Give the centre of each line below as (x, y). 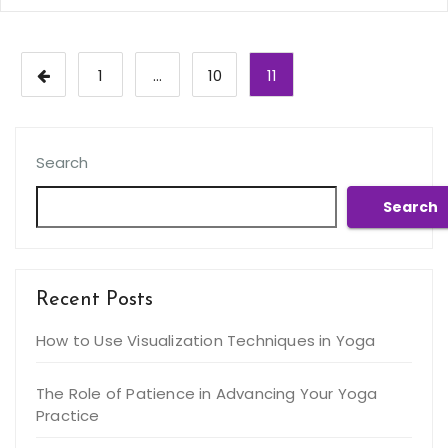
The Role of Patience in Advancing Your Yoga (207, 393)
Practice (68, 415)
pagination (92, 103)
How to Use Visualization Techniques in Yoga (206, 340)
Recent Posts (94, 300)
